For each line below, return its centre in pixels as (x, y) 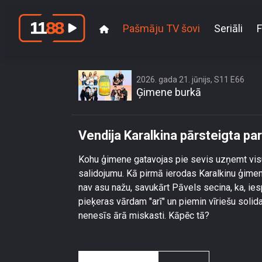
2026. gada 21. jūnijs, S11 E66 (190, 80)
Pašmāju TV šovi (161, 28)
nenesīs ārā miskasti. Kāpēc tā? (144, 216)
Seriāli (228, 28)
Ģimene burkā (169, 92)
